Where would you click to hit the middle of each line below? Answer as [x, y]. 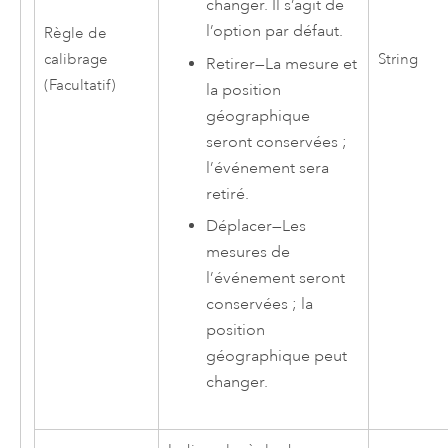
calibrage [75, 60]
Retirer [231, 63]
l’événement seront [276, 278]
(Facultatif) [79, 86]
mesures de [248, 252]
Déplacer [239, 226]
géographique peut [277, 356]
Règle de [75, 34]
